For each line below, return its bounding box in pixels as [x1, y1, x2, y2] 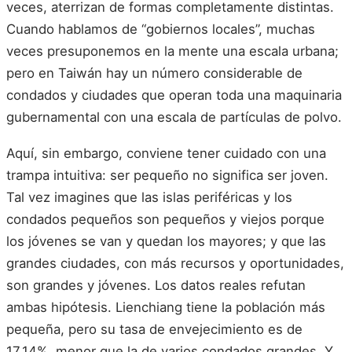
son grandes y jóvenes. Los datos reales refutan [6, 277, 306, 293]
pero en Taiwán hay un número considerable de [6, 65, 302, 82]
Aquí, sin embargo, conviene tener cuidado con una [6, 145, 326, 161]
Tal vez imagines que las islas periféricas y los [6, 189, 292, 205]
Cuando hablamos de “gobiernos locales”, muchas [6, 21, 315, 38]
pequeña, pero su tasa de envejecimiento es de [6, 321, 302, 337]
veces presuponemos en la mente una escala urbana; [6, 43, 339, 60]
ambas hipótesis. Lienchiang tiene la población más [6, 299, 325, 315]
